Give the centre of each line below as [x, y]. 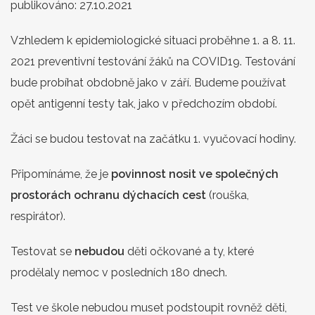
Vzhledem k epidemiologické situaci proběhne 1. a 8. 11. [153, 40]
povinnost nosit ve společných [195, 174]
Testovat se [43, 251]
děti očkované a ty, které [191, 251]
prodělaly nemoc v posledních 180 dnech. [119, 272]
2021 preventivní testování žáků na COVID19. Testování [153, 61]
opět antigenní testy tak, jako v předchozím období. [145, 103]
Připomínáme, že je [61, 174]
